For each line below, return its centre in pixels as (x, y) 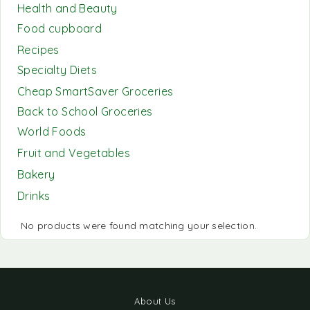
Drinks (34, 196)
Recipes (38, 50)
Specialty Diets (57, 70)
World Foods (52, 131)
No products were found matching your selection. (139, 226)
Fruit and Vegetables (74, 153)
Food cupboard (60, 28)
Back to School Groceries (85, 111)
